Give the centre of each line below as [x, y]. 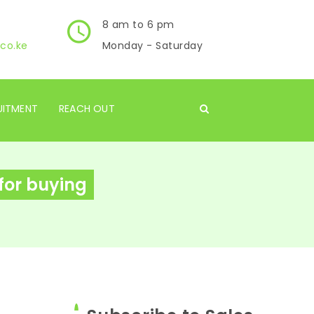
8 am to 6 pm [138, 25]
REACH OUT [87, 108]
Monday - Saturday [152, 46]
